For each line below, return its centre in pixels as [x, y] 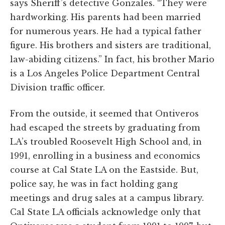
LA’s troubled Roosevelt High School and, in [106, 141]
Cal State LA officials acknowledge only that [105, 212]
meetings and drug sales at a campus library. [107, 198]
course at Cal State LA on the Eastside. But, [104, 170]
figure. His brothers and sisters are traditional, [110, 45]
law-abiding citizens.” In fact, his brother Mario [112, 59]
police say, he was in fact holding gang [94, 184]
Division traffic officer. [58, 87]
